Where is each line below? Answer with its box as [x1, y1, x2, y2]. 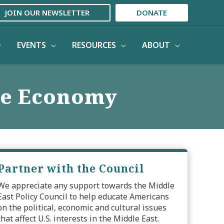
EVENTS [17, 39, 46, 50]
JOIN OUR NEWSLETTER [5, 7, 89, 17]
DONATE [136, 7, 167, 17]
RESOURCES [72, 39, 116, 50]
